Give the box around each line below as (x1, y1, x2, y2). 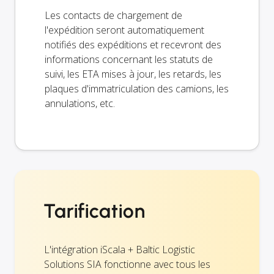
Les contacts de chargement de (45, 8, 182, 22)
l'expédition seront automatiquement (45, 23, 204, 37)
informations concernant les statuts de (45, 52, 213, 66)
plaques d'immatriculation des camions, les (45, 81, 229, 95)
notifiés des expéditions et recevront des (45, 37, 221, 51)
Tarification (44, 199, 146, 223)
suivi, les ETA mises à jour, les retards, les (45, 67, 221, 81)
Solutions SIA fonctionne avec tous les (44, 257, 210, 271)
